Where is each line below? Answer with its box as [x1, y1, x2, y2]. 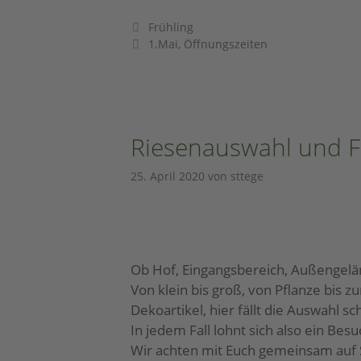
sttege [230, 168, 263, 185]
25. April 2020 [131, 168, 205, 185]
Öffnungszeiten [183, 36, 268, 52]
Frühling [147, 19, 193, 35]
